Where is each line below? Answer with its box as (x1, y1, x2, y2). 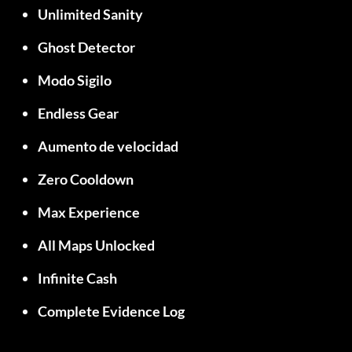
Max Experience (38, 203, 140, 222)
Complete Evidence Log (38, 302, 185, 321)
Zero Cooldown (38, 170, 134, 189)
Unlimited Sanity (38, 5, 143, 24)
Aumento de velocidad (38, 137, 178, 156)
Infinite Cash (38, 269, 117, 288)
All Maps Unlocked (38, 236, 155, 255)
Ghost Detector (38, 38, 135, 57)
